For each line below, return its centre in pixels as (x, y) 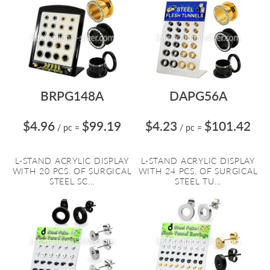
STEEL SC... (72, 181)
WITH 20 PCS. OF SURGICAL (72, 171)
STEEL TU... (198, 181)
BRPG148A (72, 96)
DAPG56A (198, 96)
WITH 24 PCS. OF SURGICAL (198, 171)
